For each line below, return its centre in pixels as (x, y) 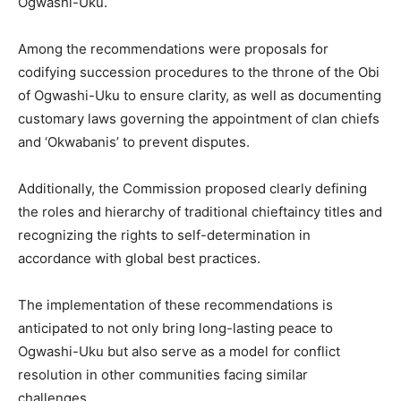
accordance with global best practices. (139, 258)
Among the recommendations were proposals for (173, 48)
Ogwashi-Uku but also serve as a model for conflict (179, 351)
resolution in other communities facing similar (163, 374)
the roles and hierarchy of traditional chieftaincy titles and (200, 211)
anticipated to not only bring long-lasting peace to (175, 328)
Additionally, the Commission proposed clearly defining (192, 188)
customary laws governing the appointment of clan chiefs (199, 118)
